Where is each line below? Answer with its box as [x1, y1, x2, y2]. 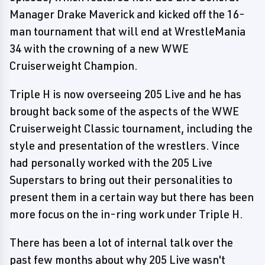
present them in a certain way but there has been [9, 190, 254, 204]
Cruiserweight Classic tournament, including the [9, 121, 253, 135]
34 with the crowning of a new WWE [9, 41, 189, 56]
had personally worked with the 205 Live [9, 156, 212, 170]
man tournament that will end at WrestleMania [9, 24, 245, 38]
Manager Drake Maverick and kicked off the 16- [9, 7, 245, 21]
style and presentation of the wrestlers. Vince [9, 138, 240, 153]
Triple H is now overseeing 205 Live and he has [9, 87, 241, 101]
